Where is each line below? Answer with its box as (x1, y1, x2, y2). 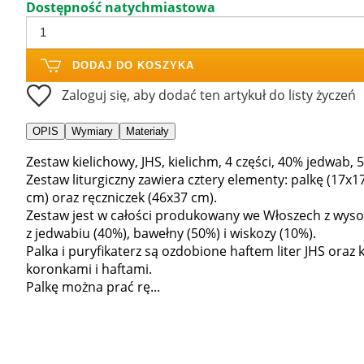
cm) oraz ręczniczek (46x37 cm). (26, 188, 217, 206)
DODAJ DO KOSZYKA (72, 58, 194, 71)
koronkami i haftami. (26, 259, 152, 278)
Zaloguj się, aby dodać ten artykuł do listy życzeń (62, 85, 356, 104)
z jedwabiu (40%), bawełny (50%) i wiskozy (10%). (26, 223, 316, 242)
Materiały (126, 124, 169, 137)
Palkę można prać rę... (26, 277, 160, 296)
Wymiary (71, 124, 113, 137)
